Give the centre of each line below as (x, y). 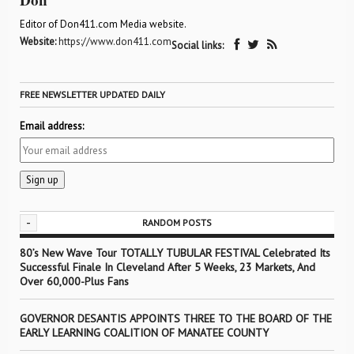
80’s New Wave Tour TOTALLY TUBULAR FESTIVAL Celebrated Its (175, 253)
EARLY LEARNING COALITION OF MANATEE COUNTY (144, 333)
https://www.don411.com (115, 41)
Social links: (199, 45)
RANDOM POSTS (177, 222)
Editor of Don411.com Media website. (103, 24)
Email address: (52, 126)
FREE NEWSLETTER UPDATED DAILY (92, 94)
